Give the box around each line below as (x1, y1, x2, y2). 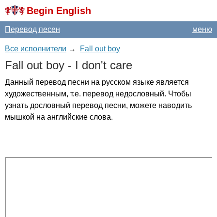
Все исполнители (5, 45, 66, 53)
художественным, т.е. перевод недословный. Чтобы (5, 90, 191, 98)
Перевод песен (5, 25, 60, 33)
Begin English (27, 5, 91, 16)
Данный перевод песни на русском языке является (5, 78, 189, 86)
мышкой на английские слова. (5, 113, 113, 121)
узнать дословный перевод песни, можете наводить (5, 101, 192, 109)
